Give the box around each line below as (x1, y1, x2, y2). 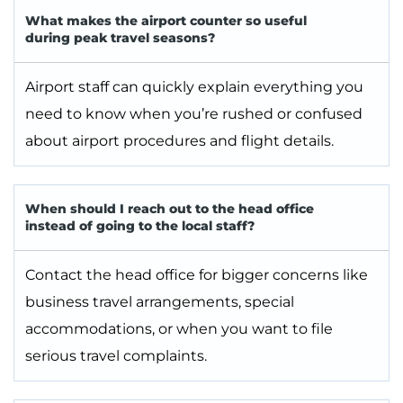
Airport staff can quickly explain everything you (25, 78, 363, 96)
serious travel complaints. (25, 347, 207, 365)
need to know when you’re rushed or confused (25, 105, 363, 123)
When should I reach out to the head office (25, 201, 314, 218)
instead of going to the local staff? (25, 218, 255, 235)
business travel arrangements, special (25, 293, 294, 311)
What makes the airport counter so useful (25, 13, 307, 30)
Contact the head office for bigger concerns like (25, 266, 368, 284)
